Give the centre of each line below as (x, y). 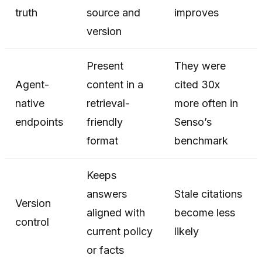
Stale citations (208, 194)
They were (200, 65)
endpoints (39, 122)
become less (205, 212)
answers (107, 194)
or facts (105, 250)
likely (187, 231)
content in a (115, 84)
